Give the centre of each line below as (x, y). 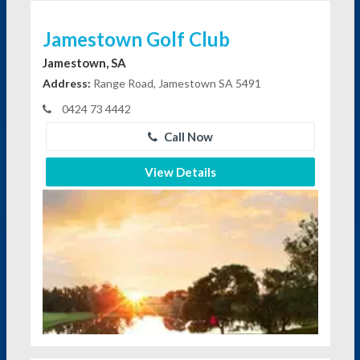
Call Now (187, 137)
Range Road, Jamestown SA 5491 (176, 84)
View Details (180, 172)
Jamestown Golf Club (136, 39)
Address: (66, 84)
